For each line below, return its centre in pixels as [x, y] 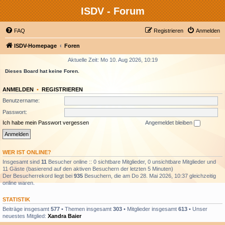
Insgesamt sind [22, 161]
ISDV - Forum [113, 11]
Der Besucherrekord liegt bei [38, 176]
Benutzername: [21, 100]
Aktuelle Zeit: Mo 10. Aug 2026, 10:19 [113, 60]
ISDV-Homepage [35, 46]
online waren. [19, 183]
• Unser [197, 209]
